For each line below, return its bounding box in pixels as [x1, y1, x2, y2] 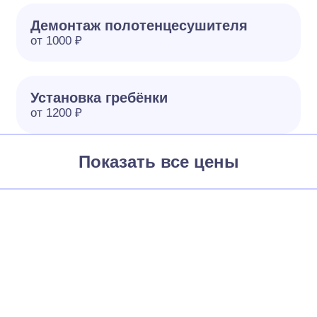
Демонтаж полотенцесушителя [30, 18, 248, 33]
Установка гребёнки [30, 90, 168, 105]
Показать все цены [78, 152, 239, 171]
